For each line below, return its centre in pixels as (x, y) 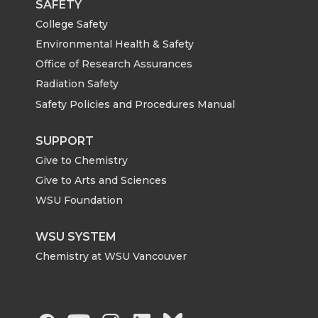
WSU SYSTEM (76, 237)
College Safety (72, 24)
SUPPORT (65, 141)
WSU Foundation (79, 201)
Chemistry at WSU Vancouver (111, 257)
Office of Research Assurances (114, 64)
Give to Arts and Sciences (101, 181)
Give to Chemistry (82, 160)
